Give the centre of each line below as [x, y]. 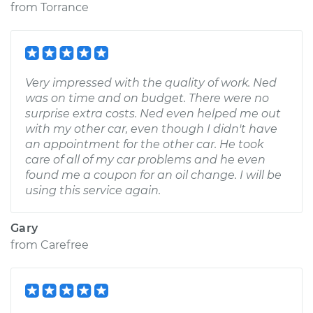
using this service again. [93, 190]
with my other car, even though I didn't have [151, 129]
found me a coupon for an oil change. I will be [153, 175]
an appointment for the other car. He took [144, 144]
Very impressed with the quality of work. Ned [151, 83]
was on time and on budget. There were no [147, 98]
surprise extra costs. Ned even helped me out [153, 114]
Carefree [65, 245]
